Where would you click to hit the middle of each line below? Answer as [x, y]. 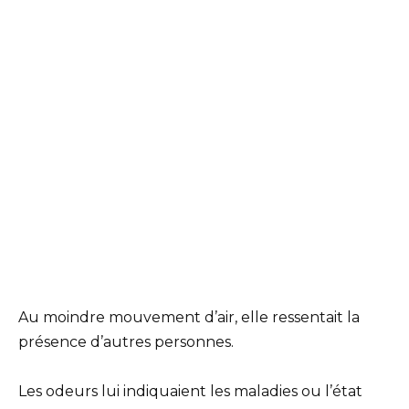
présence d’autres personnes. [126, 341]
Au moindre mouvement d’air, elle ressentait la [189, 317]
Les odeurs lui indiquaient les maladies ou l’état [190, 391]
